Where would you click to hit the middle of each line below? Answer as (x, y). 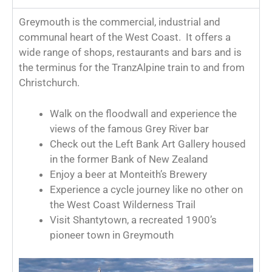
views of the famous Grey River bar (129, 128)
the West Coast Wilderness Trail (123, 204)
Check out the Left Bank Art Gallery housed (148, 144)
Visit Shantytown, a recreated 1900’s (133, 219)
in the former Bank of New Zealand (129, 159)
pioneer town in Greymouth (113, 235)
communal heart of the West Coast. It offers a (125, 37)
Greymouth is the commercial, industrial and (120, 22)
